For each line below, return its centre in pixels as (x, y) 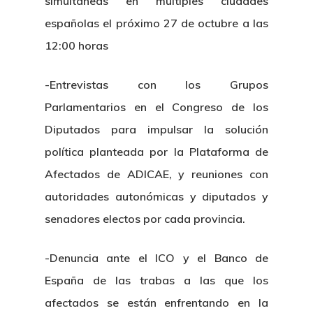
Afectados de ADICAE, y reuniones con (156, 174)
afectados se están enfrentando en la (156, 303)
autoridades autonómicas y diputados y (156, 196)
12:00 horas (77, 45)
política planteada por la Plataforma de (156, 152)
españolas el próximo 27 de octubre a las (156, 23)
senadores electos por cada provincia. (145, 219)
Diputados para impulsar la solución (156, 129)
